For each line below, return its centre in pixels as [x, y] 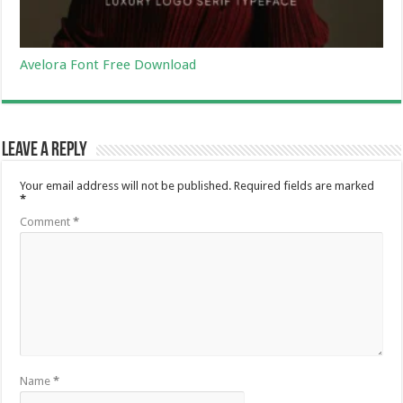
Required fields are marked [304, 185]
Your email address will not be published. [126, 185]
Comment [47, 221]
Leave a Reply [45, 150]
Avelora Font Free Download [108, 64]
